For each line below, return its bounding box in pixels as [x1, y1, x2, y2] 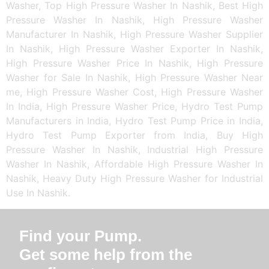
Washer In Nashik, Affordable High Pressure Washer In [6, 158, 263, 171]
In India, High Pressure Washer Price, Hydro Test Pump [6, 100, 263, 113]
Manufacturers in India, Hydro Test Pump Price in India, [6, 115, 263, 127]
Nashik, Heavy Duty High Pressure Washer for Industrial [6, 172, 263, 185]
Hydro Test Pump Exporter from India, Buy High [6, 129, 263, 142]
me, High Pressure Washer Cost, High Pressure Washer [6, 86, 263, 98]
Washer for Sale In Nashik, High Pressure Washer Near [6, 71, 263, 84]
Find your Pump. [19, 226, 142, 245]
